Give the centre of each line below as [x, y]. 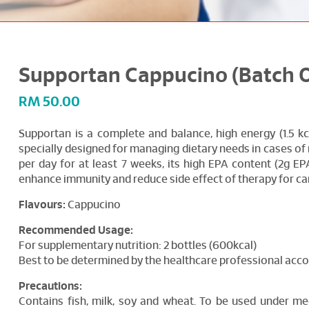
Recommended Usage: [76, 230]
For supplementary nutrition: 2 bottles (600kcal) [138, 246]
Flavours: [42, 205]
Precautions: [52, 286]
